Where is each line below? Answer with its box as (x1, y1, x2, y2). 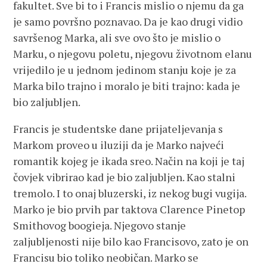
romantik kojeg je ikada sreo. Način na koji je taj (13, 154, 245, 168)
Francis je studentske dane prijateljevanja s (13, 122, 223, 136)
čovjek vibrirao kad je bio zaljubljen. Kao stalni (13, 170, 236, 184)
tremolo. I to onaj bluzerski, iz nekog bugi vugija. (13, 186, 247, 200)
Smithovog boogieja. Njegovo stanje (13, 218, 187, 232)
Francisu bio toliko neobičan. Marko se (13, 250, 199, 265)
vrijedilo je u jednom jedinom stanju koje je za (13, 63, 237, 77)
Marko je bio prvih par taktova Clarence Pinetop (13, 202, 246, 216)
